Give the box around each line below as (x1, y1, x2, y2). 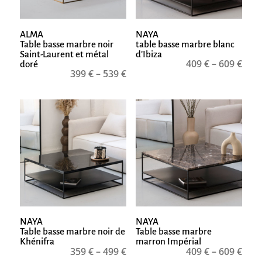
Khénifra (19, 236, 54, 247)
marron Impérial (135, 236, 201, 247)
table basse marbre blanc (135, 39, 235, 49)
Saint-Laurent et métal (19, 49, 109, 59)
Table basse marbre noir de (19, 226, 125, 237)
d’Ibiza (135, 49, 162, 59)
